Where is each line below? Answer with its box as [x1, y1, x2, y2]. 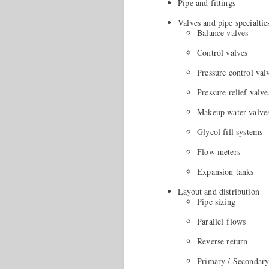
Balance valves [197, 27, 249, 39]
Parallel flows [197, 216, 246, 228]
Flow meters [197, 146, 240, 158]
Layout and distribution [178, 186, 259, 198]
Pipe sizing [197, 196, 235, 208]
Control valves [197, 47, 248, 59]
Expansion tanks [197, 166, 254, 178]
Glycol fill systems [197, 126, 263, 138]
